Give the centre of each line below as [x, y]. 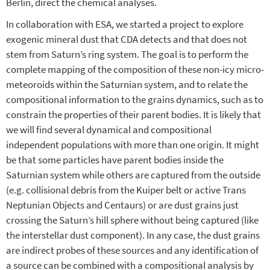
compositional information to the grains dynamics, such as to [135, 99]
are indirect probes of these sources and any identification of [132, 250]
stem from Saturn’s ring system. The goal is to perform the [127, 54]
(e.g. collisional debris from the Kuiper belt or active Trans [126, 190]
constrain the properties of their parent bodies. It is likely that [133, 115]
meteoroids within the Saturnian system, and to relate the [127, 84]
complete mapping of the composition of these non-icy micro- [135, 69]
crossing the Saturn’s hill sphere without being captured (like [132, 220]
